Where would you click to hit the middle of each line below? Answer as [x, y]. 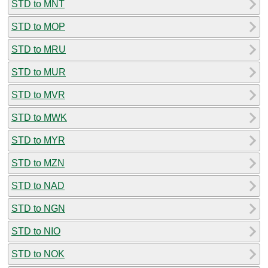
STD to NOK [38, 254]
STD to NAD [38, 185]
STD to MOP [38, 26]
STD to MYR [38, 140]
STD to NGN [38, 208]
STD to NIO [36, 231]
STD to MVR [38, 95]
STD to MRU [39, 49]
